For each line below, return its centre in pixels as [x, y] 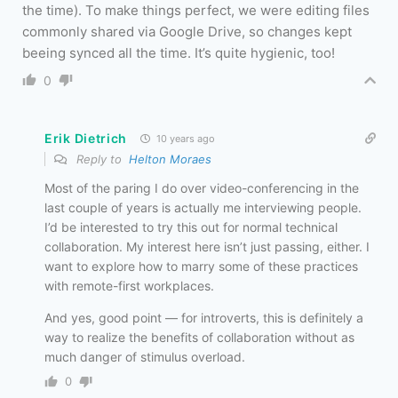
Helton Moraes [170, 159]
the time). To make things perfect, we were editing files [196, 11]
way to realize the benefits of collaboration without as [199, 338]
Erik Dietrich [86, 139]
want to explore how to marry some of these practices [201, 267]
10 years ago [185, 139]
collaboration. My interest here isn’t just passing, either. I [207, 247]
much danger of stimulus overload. [145, 357]
